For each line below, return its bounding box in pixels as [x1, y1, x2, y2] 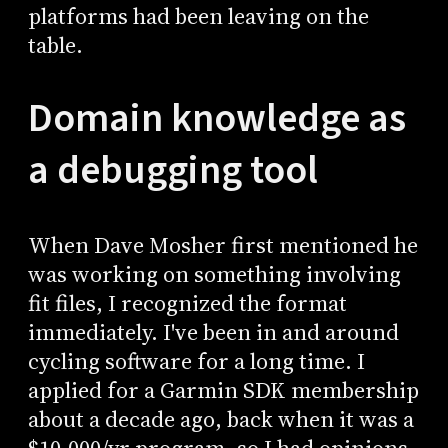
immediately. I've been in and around [27, 317, 399, 349]
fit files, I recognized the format [27, 288, 347, 320]
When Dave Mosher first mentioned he [27, 230, 418, 262]
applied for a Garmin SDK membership [27, 375, 419, 407]
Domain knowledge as [27, 90, 406, 148]
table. [27, 29, 83, 61]
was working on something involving [27, 259, 401, 291]
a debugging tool [27, 142, 318, 200]
